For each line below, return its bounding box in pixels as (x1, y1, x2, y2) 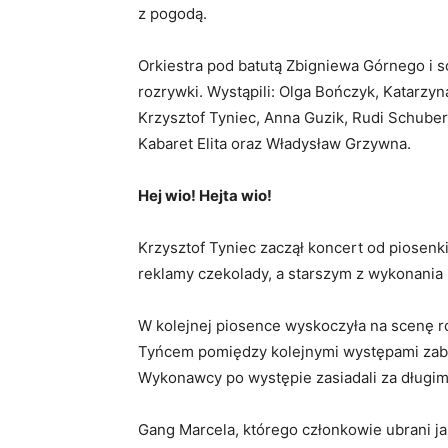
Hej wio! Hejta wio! (138, 186, 272, 206)
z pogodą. (138, 4, 207, 24)
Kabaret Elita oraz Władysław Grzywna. (138, 134, 411, 154)
